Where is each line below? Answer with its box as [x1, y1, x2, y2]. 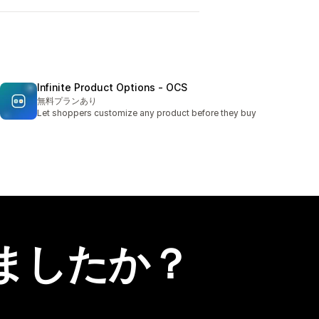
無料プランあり [37, 95, 97, 107]
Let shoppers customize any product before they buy [37, 108, 256, 119]
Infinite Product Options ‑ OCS [37, 81, 187, 94]
